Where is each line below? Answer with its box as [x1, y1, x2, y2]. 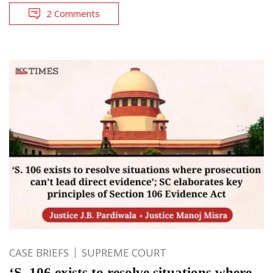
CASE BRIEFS [9, 246, 69, 260]
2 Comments [46, 7, 100, 19]
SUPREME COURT [82, 246, 166, 260]
